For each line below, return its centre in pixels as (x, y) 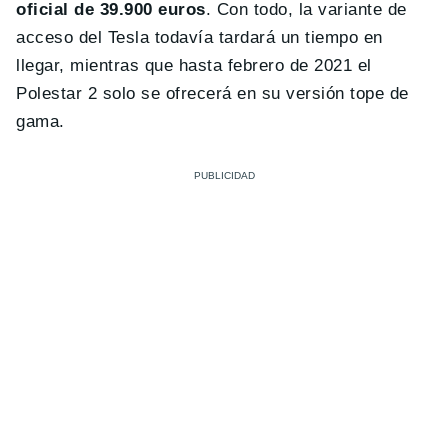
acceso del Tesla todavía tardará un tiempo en (199, 37)
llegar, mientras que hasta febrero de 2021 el (194, 65)
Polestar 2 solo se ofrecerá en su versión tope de (212, 93)
